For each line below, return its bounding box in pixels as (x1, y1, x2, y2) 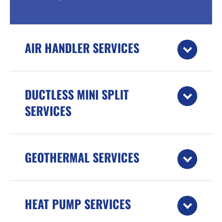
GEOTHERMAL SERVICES (25, 148, 139, 166)
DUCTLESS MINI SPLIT (25, 85, 129, 104)
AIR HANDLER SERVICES (25, 39, 139, 57)
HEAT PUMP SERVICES (25, 195, 131, 213)
